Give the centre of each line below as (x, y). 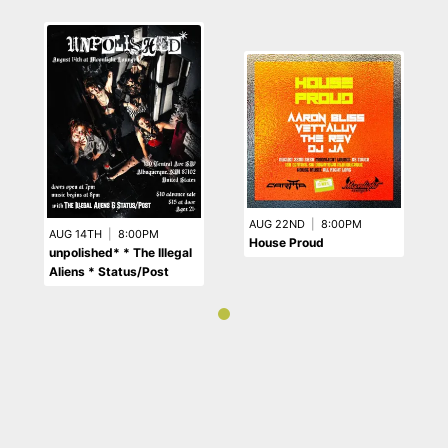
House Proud (286, 242)
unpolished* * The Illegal (120, 252)
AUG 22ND (277, 223)
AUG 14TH (75, 233)
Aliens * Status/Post (109, 271)
